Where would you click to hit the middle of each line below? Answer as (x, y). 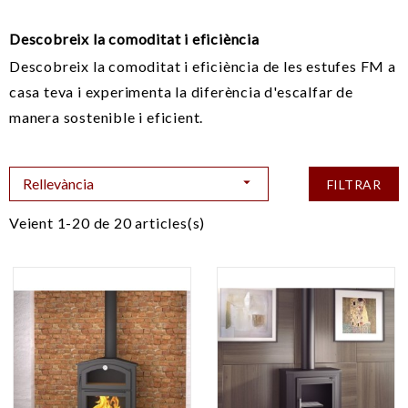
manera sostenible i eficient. (107, 117)
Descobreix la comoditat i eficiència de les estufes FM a (203, 66)
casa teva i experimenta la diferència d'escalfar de (181, 91)
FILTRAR (353, 184)
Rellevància (58, 183)
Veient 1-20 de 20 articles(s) (107, 222)
